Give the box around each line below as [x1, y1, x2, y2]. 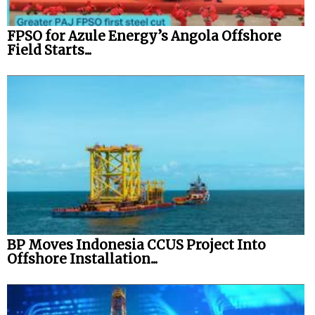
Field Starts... [7, 41, 91, 58]
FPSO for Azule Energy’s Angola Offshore [7, 27, 281, 44]
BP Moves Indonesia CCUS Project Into [7, 237, 266, 254]
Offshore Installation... [7, 251, 157, 268]
